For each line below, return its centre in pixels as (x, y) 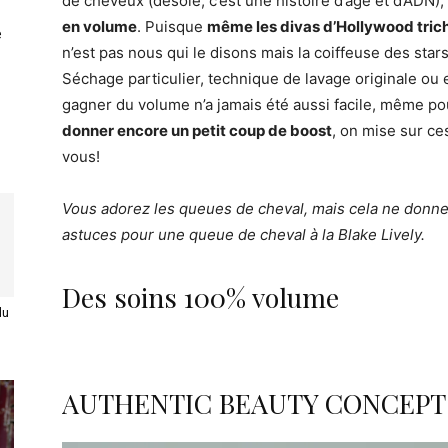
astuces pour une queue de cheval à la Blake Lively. (243, 234)
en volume (99, 26)
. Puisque (172, 26)
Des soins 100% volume (200, 296)
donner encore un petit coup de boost (197, 130)
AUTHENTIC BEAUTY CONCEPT (254, 402)
